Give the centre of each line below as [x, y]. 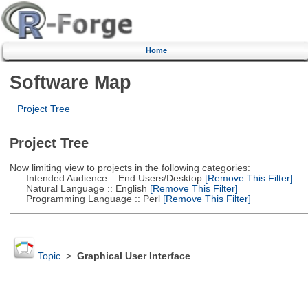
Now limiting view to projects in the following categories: [130, 168]
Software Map [70, 82]
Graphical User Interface [133, 256]
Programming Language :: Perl [85, 199]
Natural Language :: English [78, 188]
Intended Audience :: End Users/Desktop [106, 178]
